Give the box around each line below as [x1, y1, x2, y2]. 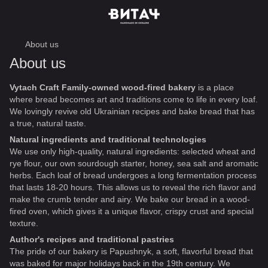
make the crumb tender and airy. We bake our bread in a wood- [10, 194, 250, 204]
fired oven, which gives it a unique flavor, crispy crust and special [10, 206, 254, 216]
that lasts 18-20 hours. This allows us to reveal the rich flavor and [10, 182, 256, 192]
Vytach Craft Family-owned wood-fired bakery [10, 83, 198, 92]
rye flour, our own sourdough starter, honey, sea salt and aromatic [10, 159, 258, 168]
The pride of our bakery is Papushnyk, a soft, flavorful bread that [10, 246, 253, 256]
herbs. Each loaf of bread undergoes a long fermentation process [10, 170, 257, 180]
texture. [10, 218, 38, 228]
